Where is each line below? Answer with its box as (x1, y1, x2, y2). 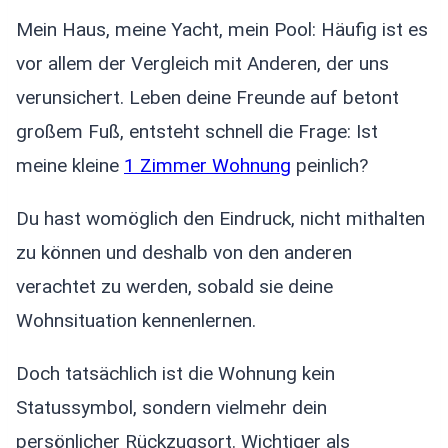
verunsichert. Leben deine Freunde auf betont (16, 86, 399, 110)
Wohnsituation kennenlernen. (16, 309, 256, 333)
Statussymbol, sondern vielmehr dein (16, 396, 327, 420)
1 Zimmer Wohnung (124, 154, 291, 178)
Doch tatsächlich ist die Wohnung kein (16, 362, 335, 386)
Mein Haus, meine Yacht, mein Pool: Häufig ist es (16, 18, 428, 42)
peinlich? (291, 154, 368, 178)
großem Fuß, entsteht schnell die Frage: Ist (16, 120, 378, 144)
